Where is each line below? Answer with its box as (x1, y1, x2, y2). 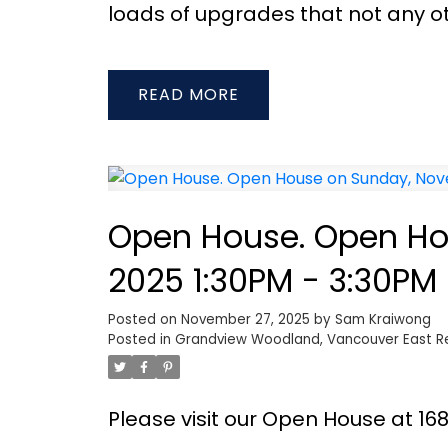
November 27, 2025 (180, 310, 310, 330)
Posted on (107, 310, 181, 330)
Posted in (107, 330, 171, 350)
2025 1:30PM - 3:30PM (107, 258, 437, 304)
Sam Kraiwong (334, 310, 431, 330)
